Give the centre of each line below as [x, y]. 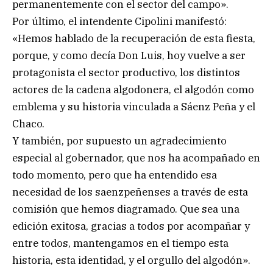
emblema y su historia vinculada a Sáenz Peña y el [134, 106]
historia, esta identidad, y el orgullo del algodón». [131, 260]
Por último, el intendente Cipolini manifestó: [119, 21]
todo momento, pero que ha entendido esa [115, 175]
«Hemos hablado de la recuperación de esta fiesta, [134, 38]
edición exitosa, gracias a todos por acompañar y [131, 226]
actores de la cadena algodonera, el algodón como [133, 89]
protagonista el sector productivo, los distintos [126, 72]
